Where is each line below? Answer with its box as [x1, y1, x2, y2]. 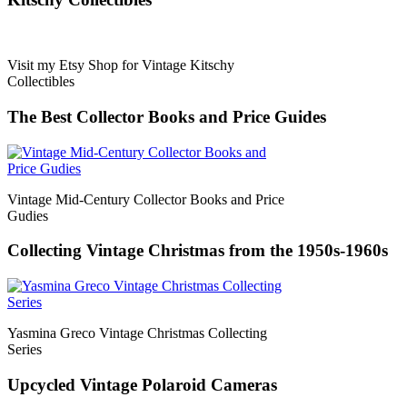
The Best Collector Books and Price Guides [7, 107, 326, 126]
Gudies [7, 207, 48, 223]
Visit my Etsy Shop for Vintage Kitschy [7, 57, 234, 74]
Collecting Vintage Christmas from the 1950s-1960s [7, 241, 388, 261]
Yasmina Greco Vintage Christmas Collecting [7, 325, 267, 342]
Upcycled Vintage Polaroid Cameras [7, 374, 277, 394]
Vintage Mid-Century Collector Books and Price [7, 191, 284, 207]
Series [7, 342, 42, 358]
